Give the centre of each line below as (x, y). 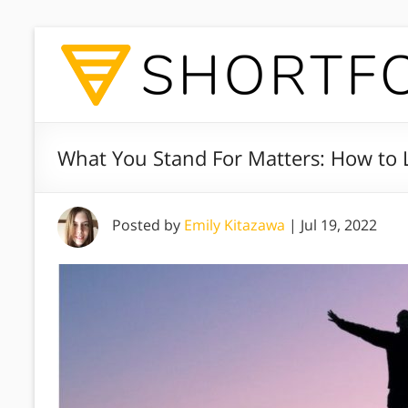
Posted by (148, 225)
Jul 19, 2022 (339, 225)
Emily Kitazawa (235, 225)
